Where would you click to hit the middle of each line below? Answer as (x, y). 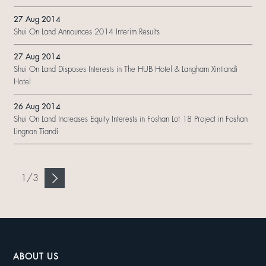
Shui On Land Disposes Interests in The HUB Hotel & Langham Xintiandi (126, 69)
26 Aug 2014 (37, 106)
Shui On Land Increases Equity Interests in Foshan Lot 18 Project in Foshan (131, 119)
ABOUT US (36, 256)
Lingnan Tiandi (36, 131)
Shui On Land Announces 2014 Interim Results (87, 31)
